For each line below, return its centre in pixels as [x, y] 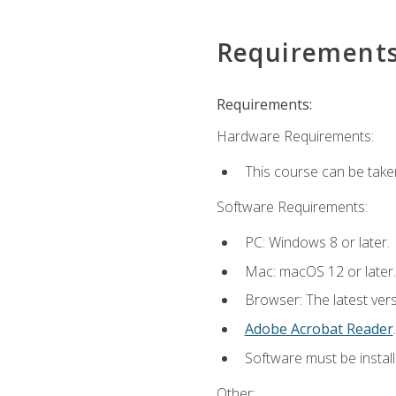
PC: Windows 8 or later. [317, 243]
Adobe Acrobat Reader [319, 329]
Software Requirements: [292, 207]
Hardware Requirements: [295, 136]
